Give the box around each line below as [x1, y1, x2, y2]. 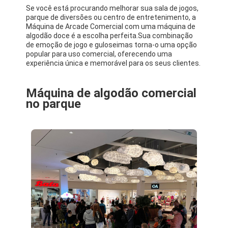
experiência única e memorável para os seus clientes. [26, 59, 201, 67]
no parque [26, 97, 81, 111]
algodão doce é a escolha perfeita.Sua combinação [26, 32, 193, 40]
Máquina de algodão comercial [26, 86, 196, 100]
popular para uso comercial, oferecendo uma [26, 50, 172, 58]
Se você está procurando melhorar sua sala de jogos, [26, 4, 198, 12]
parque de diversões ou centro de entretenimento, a [26, 13, 196, 21]
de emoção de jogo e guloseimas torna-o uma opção [26, 41, 197, 49]
